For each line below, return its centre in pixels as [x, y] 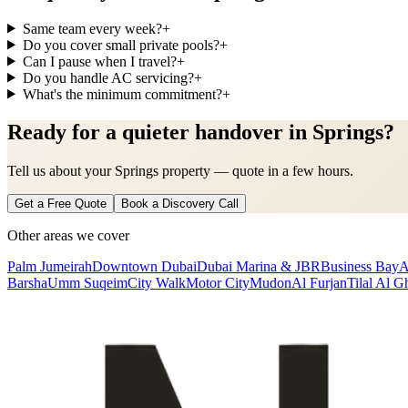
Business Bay [360, 267]
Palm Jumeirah [50, 267]
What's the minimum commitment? [122, 94]
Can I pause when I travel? [99, 61]
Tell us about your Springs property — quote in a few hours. [180, 171]
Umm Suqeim [87, 283]
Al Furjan [319, 283]
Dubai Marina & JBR [259, 267]
